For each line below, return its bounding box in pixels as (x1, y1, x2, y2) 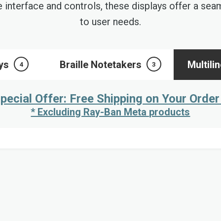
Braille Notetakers (59, 59, 142, 71)
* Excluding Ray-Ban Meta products (31, 106, 190, 118)
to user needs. (80, 16, 141, 28)
